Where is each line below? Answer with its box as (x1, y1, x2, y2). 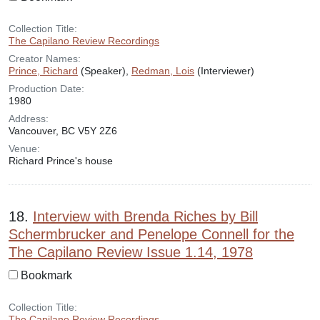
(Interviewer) (194, 65, 254, 76)
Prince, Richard (9, 65, 78, 76)
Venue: (9, 143, 40, 154)
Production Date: (9, 83, 84, 94)
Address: (9, 113, 49, 124)
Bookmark (21, 269, 72, 281)
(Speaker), (78, 65, 131, 76)
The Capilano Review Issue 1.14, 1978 (9, 244, 253, 260)
